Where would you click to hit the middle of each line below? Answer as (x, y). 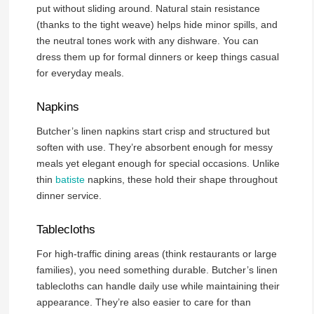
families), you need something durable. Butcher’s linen (157, 269)
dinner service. (69, 195)
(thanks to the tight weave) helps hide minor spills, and (157, 24)
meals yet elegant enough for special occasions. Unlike (158, 163)
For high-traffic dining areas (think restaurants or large (156, 253)
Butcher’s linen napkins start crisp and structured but (153, 131)
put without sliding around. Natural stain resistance (148, 8)
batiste (70, 179)
